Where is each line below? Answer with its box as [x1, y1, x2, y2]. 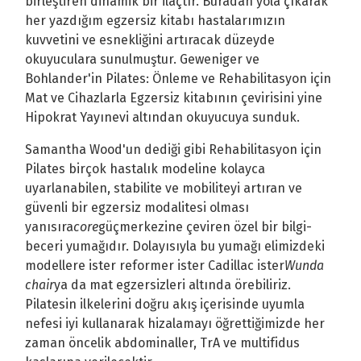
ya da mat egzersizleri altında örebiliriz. [54, 276, 291, 293]
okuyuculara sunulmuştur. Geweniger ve [25, 51, 259, 67]
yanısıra [25, 218, 73, 234]
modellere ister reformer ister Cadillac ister [25, 257, 284, 273]
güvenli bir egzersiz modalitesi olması [25, 199, 249, 215]
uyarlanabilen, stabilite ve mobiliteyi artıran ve [25, 180, 302, 196]
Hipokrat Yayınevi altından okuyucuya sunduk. [25, 109, 300, 125]
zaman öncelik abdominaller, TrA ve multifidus [25, 334, 300, 351]
